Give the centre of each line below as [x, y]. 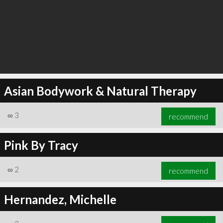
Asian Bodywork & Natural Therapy [100, 91]
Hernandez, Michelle [60, 199]
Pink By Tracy [41, 145]
